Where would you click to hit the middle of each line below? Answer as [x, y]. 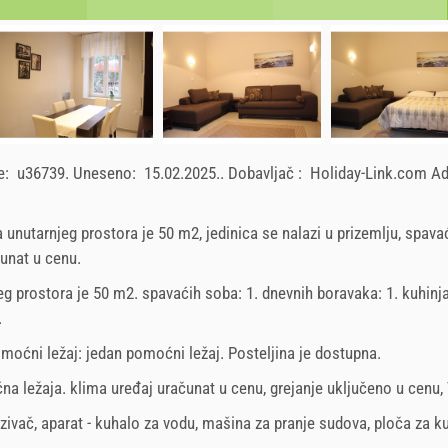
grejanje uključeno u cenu [355, 387]
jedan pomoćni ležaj [153, 352]
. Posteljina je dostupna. [300, 352]
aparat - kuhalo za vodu [118, 422]
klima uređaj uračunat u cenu [166, 387]
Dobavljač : [267, 172]
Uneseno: [106, 172]
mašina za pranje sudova [284, 422]
